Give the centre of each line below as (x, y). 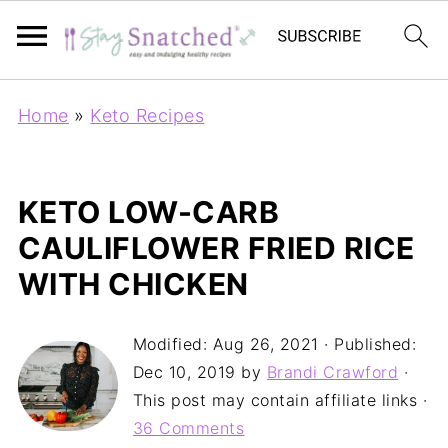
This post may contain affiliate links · (280, 400)
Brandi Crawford (332, 372)
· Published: (367, 344)
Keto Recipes (147, 115)
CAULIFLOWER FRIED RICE (216, 248)
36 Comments (188, 428)
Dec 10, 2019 (184, 372)
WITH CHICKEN (133, 284)
